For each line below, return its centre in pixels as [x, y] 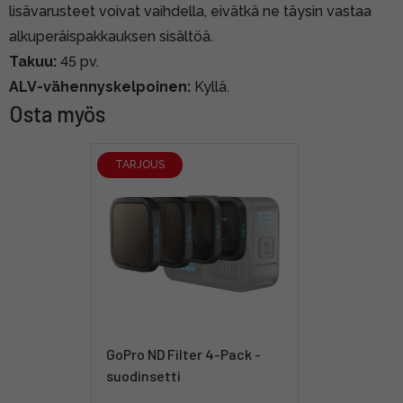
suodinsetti [143, 375]
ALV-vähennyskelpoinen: [100, 86]
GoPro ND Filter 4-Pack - [183, 354]
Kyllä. [210, 86]
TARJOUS [139, 165]
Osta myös [57, 113]
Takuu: [33, 61]
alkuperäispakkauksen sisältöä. [111, 36]
